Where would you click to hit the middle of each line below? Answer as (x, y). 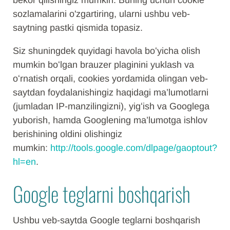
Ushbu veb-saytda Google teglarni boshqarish (107, 220)
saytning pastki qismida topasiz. (78, 28)
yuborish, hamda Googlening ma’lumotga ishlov (110, 120)
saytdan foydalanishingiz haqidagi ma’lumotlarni (111, 92)
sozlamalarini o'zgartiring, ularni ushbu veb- (101, 14)
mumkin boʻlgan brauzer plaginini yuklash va (103, 65)
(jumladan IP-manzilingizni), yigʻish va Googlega (111, 106)
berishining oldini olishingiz (68, 134)
